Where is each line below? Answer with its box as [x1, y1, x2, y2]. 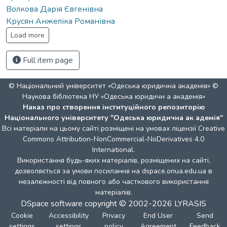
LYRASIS [174, 198, 206, 209]
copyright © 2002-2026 [83, 198, 174, 209]
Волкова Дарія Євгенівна [6, 3, 103, 15]
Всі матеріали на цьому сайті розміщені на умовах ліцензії [2, 124, 198, 133]
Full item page [21, 54, 73, 66]
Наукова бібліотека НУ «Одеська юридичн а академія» [22, 92, 205, 101]
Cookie [11, 211, 33, 220]
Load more [11, 30, 45, 40]
